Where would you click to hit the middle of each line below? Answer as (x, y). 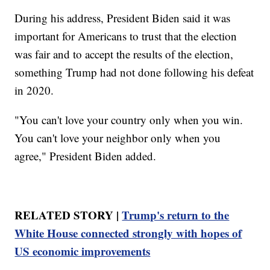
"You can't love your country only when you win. (129, 119)
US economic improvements (83, 251)
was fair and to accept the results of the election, (124, 54)
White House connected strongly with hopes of (128, 233)
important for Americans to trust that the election (126, 36)
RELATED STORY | (68, 215)
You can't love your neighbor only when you (118, 137)
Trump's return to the (176, 215)
